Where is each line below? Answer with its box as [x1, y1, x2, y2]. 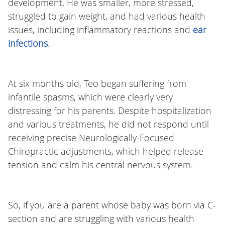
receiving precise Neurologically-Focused [8, 132, 174, 144]
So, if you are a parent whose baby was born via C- [8, 199, 216, 211]
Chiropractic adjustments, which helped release [8, 145, 203, 158]
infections [8, 37, 48, 50]
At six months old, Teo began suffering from [8, 77, 186, 90]
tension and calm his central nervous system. [8, 159, 193, 171]
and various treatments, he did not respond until [8, 118, 209, 131]
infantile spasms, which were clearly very [8, 91, 173, 103]
